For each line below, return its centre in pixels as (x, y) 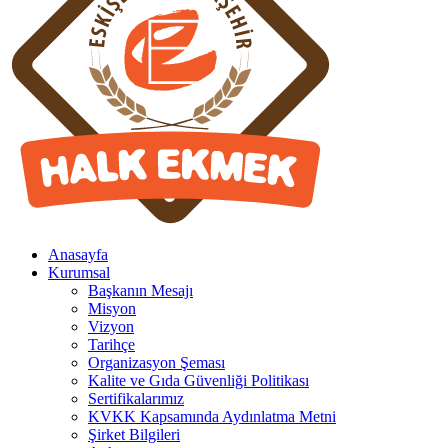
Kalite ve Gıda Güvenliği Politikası (198, 380)
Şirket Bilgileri (134, 434)
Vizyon (111, 326)
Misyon (112, 308)
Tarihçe (111, 344)
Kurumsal (79, 272)
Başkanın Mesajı (140, 290)
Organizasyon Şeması (156, 362)
